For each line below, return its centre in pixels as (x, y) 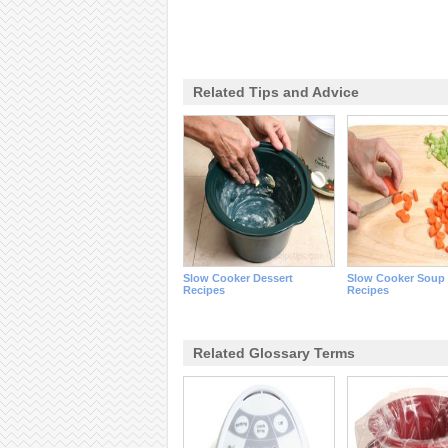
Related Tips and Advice (275, 92)
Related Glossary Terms (273, 353)
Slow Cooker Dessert (237, 278)
